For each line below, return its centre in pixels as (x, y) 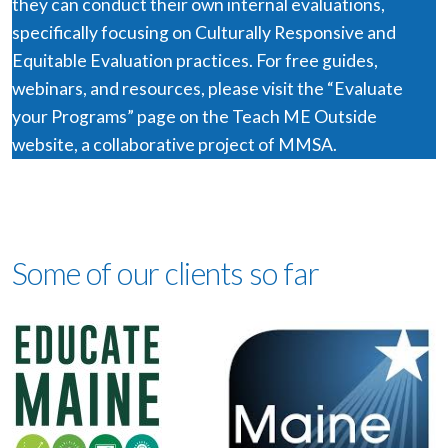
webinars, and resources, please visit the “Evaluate (207, 89)
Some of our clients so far (166, 273)
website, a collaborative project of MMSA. (174, 145)
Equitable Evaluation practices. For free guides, (195, 61)
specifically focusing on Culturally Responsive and (204, 33)
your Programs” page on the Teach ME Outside (194, 117)
